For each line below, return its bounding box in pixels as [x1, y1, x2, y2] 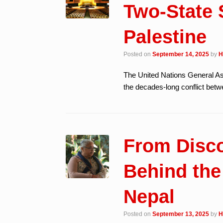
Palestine [123, 26, 207, 47]
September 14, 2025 [152, 50, 210, 58]
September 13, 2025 [152, 210, 210, 218]
